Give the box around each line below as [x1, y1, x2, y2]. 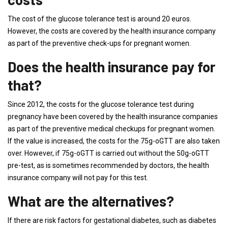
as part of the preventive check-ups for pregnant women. [8, 39, 191, 47]
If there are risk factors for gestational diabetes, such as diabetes [8, 216, 216, 224]
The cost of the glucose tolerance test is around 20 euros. [8, 15, 191, 23]
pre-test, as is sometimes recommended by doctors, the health [8, 161, 209, 169]
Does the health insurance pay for [8, 58, 215, 75]
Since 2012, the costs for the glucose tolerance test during [8, 100, 194, 108]
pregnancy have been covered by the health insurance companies [8, 112, 218, 121]
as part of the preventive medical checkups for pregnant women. [8, 125, 215, 133]
